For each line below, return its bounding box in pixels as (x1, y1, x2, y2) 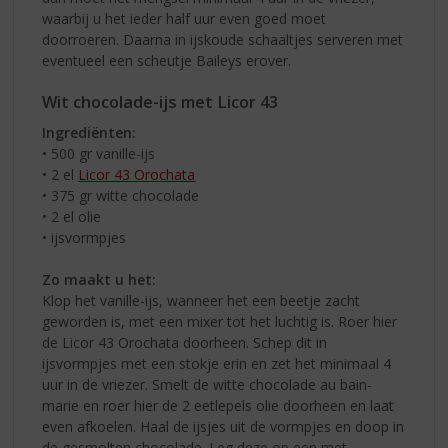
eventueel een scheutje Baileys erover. (42, 51, 292, 71)
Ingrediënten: (42, 123, 137, 143)
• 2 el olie (42, 207, 102, 227)
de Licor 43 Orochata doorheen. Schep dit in (42, 333, 328, 353)
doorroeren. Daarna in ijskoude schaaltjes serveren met (42, 30, 404, 50)
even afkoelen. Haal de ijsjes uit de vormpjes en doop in (42, 417, 405, 437)
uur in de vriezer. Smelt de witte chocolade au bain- (42, 375, 373, 395)
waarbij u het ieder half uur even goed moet (42, 9, 327, 29)
